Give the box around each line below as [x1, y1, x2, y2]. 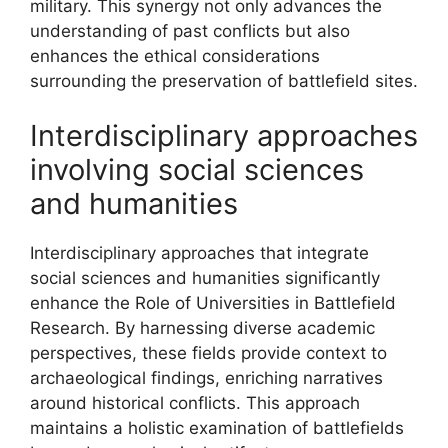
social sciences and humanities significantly [30, 268, 380, 288]
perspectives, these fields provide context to [30, 343, 387, 363]
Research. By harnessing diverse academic [30, 318, 375, 338]
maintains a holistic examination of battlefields [30, 418, 404, 438]
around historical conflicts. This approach [30, 393, 360, 413]
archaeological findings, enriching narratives [30, 368, 383, 388]
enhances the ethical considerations [30, 45, 320, 66]
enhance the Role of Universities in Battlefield [30, 293, 396, 313]
